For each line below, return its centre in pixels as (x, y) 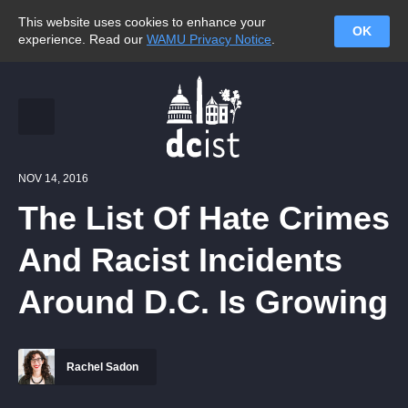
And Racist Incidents (180, 260)
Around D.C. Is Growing (203, 302)
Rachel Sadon (101, 367)
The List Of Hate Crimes (204, 218)
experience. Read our (82, 39)
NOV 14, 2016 (53, 178)
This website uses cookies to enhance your (142, 22)
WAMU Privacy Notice (209, 39)
